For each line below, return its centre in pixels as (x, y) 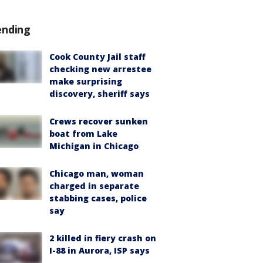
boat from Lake (83, 134)
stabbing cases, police (98, 198)
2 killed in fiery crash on (103, 238)
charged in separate (94, 186)
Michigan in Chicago (94, 146)
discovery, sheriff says (100, 94)
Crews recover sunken (99, 121)
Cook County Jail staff (97, 57)
